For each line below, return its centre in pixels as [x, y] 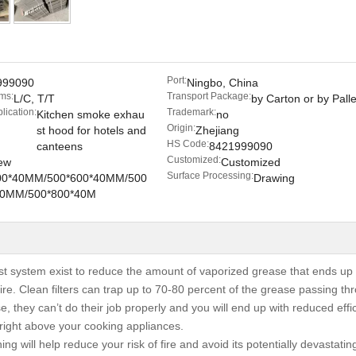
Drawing [274, 178]
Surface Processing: [210, 176]
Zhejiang [217, 130]
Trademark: [192, 112]
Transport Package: [209, 96]
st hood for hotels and [91, 130]
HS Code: [188, 144]
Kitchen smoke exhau [90, 114]
